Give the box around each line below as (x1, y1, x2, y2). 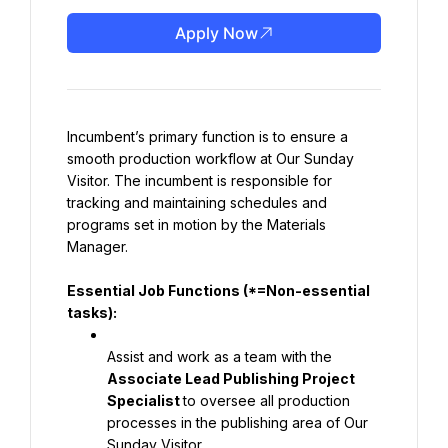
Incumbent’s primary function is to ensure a (67, 128, 348, 145)
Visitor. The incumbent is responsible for (67, 172, 332, 189)
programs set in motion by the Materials (67, 216, 326, 233)
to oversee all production (183, 392, 350, 409)
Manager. (67, 238, 128, 255)
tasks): (67, 304, 117, 321)
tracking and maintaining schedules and (67, 194, 327, 211)
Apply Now (174, 23, 258, 43)
